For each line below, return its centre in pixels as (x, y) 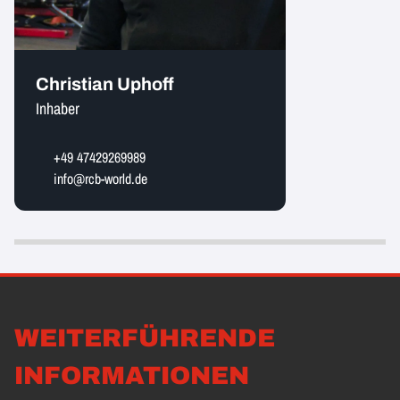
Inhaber (58, 108)
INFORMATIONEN (132, 375)
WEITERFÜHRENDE (145, 338)
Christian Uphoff (105, 84)
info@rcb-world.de (100, 179)
